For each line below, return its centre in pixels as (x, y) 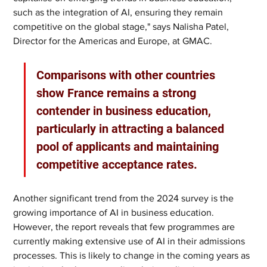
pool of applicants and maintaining (129, 147)
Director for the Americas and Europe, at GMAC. (113, 41)
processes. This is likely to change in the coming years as (133, 256)
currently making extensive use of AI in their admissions (131, 241)
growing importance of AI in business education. (115, 213)
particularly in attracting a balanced (132, 129)
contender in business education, (125, 111)
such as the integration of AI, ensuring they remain (119, 13)
